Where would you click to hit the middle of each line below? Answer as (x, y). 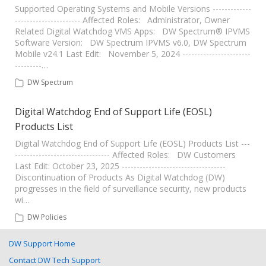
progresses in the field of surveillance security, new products (131, 189)
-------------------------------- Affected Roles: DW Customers (125, 155)
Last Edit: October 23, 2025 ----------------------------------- (120, 166)
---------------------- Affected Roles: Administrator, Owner (122, 20)
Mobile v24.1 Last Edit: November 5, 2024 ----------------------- (133, 54)
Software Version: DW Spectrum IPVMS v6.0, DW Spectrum (131, 42)
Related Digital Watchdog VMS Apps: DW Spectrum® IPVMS (132, 31)
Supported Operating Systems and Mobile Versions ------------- (133, 9)
